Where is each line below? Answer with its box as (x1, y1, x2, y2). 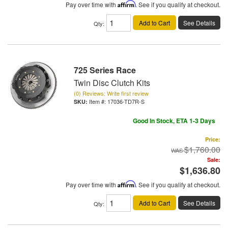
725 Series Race (74, 64, 136, 76)
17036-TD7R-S (107, 97, 145, 105)
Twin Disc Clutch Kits (74, 77, 150, 89)
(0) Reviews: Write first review (74, 89, 149, 97)
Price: (205, 135, 220, 143)
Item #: (89, 97, 107, 105)
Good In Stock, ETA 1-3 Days (133, 116, 215, 125)
